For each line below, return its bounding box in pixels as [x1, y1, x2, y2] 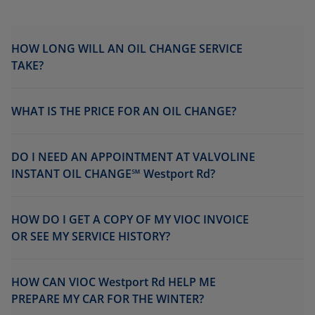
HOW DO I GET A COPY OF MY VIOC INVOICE [11, 212, 249, 227]
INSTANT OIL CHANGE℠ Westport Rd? [11, 166, 215, 181]
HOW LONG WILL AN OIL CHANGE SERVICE [11, 41, 243, 56]
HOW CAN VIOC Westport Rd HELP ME [11, 274, 216, 290]
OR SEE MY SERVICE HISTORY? [11, 229, 170, 244]
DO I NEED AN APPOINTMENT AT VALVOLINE [11, 149, 255, 165]
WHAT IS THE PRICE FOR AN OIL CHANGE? [11, 103, 236, 119]
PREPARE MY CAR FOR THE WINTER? [11, 291, 204, 307]
